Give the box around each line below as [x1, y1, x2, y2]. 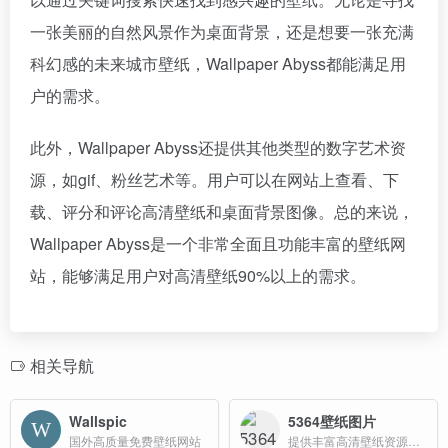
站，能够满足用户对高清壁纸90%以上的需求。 [30, 264, 366, 287]
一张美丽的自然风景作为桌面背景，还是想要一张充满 [30, 20, 414, 43]
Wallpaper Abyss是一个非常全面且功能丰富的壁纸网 [30, 232, 406, 255]
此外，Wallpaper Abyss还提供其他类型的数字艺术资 [30, 136, 406, 159]
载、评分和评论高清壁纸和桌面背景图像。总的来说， [30, 200, 414, 223]
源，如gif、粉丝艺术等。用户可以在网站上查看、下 [30, 168, 399, 191]
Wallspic [69, 410, 127, 431]
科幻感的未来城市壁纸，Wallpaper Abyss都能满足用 [30, 52, 406, 75]
